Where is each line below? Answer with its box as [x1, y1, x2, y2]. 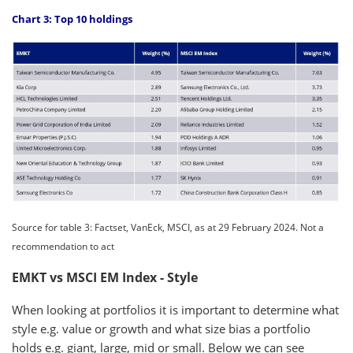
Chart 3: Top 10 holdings [12, 11, 132, 26]
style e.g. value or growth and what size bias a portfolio [12, 320, 310, 336]
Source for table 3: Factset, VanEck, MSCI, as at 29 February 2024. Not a [12, 220, 324, 234]
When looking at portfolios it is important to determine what [12, 301, 339, 318]
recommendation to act [12, 239, 117, 253]
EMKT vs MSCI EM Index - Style [12, 268, 201, 286]
